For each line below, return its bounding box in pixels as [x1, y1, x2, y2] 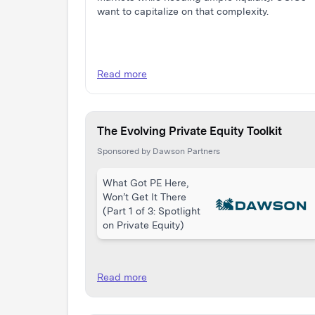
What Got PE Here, [103, 176, 188, 188]
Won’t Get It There [103, 191, 186, 202]
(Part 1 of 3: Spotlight [103, 205, 200, 217]
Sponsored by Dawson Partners [97, 146, 220, 156]
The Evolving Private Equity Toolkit [97, 124, 282, 138]
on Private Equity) [103, 219, 184, 231]
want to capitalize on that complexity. [97, 6, 269, 17]
